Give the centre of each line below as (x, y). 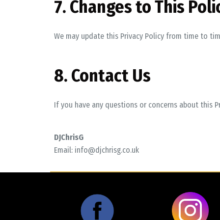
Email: (64, 150)
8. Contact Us (102, 76)
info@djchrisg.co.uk (107, 150)
